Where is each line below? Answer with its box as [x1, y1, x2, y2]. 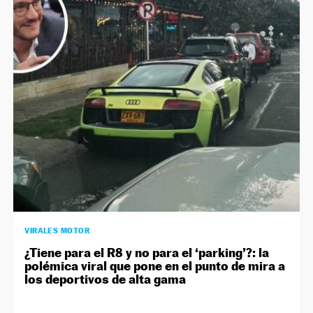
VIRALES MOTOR [24, 226, 90, 236]
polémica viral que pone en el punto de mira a [24, 259, 286, 274]
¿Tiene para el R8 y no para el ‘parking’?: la [24, 245, 270, 261]
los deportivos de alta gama [24, 272, 187, 287]
